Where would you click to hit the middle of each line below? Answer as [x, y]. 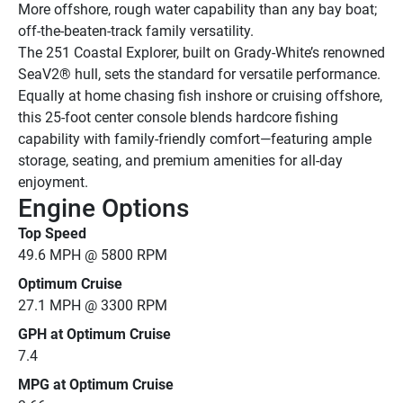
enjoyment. [53, 182]
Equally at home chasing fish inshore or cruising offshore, [200, 95]
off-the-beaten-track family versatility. [136, 31]
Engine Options [103, 208]
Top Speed [52, 233]
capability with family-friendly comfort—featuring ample [195, 139]
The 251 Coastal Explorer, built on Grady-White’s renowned [201, 52]
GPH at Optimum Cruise [94, 334]
